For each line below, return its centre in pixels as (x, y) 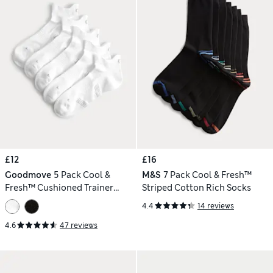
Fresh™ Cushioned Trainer (59, 187)
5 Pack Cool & (82, 175)
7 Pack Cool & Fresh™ (207, 175)
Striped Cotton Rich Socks (197, 187)
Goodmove (28, 175)
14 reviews (216, 206)
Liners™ (21, 200)
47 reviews (79, 225)
